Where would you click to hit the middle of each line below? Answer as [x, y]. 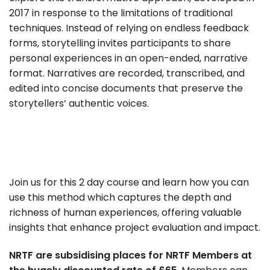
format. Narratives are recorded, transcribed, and [127, 74]
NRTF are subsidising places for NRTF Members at [130, 255]
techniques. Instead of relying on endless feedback [129, 28]
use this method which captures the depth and [120, 197]
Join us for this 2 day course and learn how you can [129, 182]
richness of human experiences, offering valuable [125, 212]
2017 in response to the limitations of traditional [121, 13]
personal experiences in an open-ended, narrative [128, 58]
